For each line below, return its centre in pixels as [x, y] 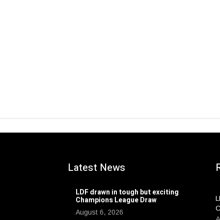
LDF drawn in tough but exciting [127, 192]
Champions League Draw [116, 200]
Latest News [96, 168]
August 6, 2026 [99, 212]
